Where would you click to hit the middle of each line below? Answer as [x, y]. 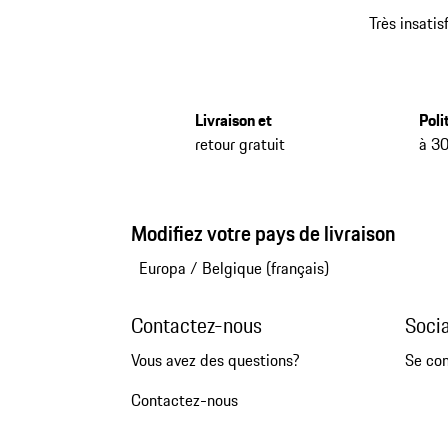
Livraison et [233, 120]
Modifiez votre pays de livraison [263, 234]
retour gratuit [239, 144]
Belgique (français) [265, 268]
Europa [162, 268]
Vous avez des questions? [215, 360]
